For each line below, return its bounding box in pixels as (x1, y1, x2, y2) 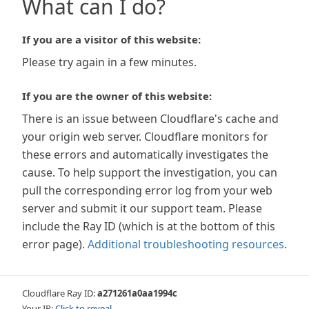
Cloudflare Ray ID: (22, 287, 97, 299)
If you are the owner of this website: (22, 89, 212, 103)
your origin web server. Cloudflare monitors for (22, 129, 268, 144)
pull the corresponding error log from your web (22, 183, 272, 198)
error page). (22, 237, 85, 252)
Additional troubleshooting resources (88, 237, 284, 252)
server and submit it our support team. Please (22, 201, 262, 216)
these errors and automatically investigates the (22, 147, 268, 162)
